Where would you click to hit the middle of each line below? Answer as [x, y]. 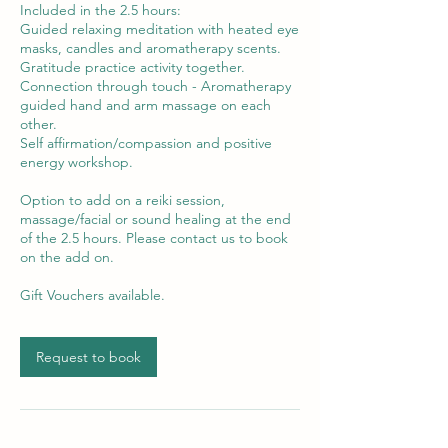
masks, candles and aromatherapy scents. [150, 47]
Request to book [88, 356]
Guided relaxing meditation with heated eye [159, 28]
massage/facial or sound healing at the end [155, 218]
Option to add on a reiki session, [122, 199]
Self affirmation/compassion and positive [146, 142]
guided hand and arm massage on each [145, 104]
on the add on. [67, 256]
